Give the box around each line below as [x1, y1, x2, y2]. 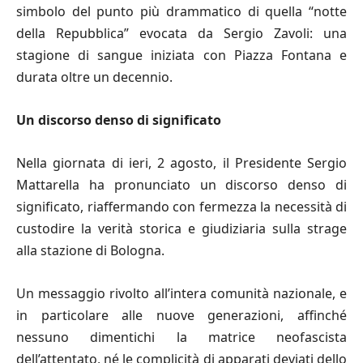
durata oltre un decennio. [16, 68, 173, 87]
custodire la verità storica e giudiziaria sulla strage [16, 220, 347, 238]
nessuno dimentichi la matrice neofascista [16, 328, 347, 347]
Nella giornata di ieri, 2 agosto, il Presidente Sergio [16, 154, 347, 173]
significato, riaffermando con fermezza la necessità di [16, 198, 347, 216]
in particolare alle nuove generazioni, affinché [16, 306, 347, 325]
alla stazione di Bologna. [16, 241, 164, 260]
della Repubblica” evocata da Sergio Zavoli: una [16, 24, 347, 43]
